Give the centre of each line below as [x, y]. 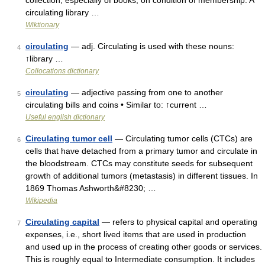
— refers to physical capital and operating [178, 222]
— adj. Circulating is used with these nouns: [151, 46]
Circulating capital [62, 222]
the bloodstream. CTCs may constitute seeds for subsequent [139, 163]
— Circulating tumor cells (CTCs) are [182, 138]
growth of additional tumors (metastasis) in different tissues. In [142, 176]
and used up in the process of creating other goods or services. [144, 247]
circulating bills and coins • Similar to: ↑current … [116, 105]
